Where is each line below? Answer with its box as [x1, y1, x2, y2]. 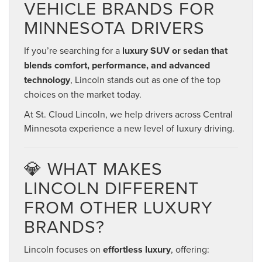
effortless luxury [103, 243, 171, 257]
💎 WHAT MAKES [24, 156, 163, 181]
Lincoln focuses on [24, 243, 103, 256]
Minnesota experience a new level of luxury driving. [24, 122, 235, 135]
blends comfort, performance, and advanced [24, 58, 210, 73]
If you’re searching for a [24, 44, 122, 57]
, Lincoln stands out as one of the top [70, 73, 220, 87]
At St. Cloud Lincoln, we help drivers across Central [24, 108, 233, 121]
